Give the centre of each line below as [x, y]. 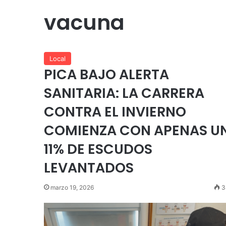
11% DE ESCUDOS [98, 149]
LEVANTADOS [89, 168]
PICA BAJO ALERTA [106, 74]
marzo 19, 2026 [72, 187]
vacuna [84, 22]
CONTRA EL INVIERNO [115, 112]
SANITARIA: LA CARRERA [124, 93]
